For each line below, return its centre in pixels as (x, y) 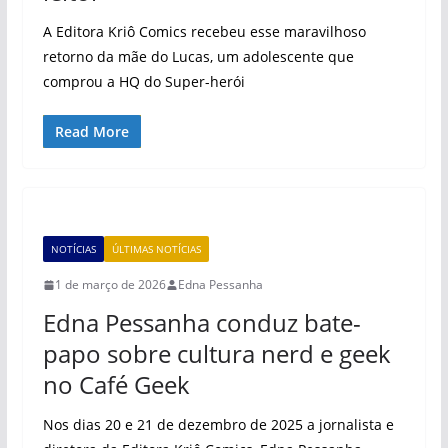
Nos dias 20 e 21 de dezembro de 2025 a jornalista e (218, 424)
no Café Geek (116, 384)
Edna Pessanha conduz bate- (201, 322)
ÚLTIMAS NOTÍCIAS (156, 249)
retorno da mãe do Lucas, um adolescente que (198, 56)
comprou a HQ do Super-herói (143, 81)
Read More (91, 131)
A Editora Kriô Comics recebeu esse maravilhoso (204, 31)
